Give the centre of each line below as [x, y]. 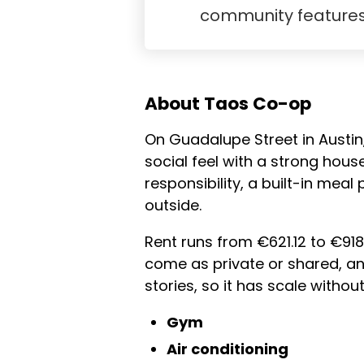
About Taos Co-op [228, 104]
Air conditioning [227, 349]
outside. [173, 205]
